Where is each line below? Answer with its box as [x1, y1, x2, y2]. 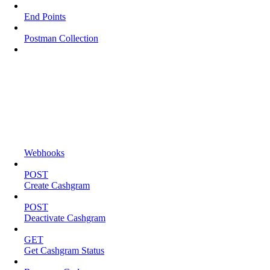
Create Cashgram [24, 180, 90, 190]
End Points [24, 11, 66, 22]
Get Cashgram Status [24, 245, 104, 256]
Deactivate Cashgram [24, 212, 105, 223]
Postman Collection [24, 33, 98, 43]
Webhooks [24, 147, 64, 158]
